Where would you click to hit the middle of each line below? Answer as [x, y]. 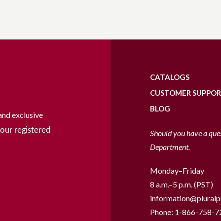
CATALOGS [170, 77]
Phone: [162, 212]
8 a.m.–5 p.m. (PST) [182, 184]
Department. [170, 147]
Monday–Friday [177, 170]
